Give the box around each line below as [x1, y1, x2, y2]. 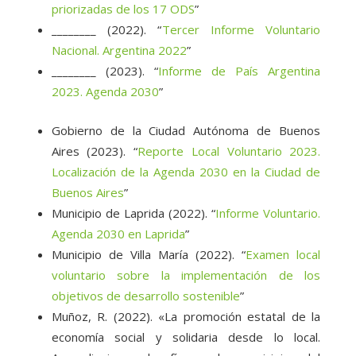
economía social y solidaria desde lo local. [51, 329, 321, 346]
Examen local [246, 246, 321, 263]
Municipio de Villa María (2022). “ [51, 246, 246, 263]
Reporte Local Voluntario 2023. [137, 143, 321, 160]
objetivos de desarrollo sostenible [51, 288, 240, 304]
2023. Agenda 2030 [51, 83, 159, 100]
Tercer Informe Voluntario [161, 21, 321, 38]
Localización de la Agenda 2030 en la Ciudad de [51, 164, 321, 180]
